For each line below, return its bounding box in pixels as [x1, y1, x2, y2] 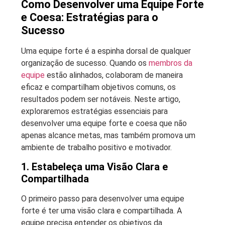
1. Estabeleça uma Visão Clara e [21, 160, 168, 173]
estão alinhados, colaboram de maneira [45, 70, 183, 80]
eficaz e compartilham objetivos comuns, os [21, 82, 176, 92]
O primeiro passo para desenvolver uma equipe [21, 193, 184, 203]
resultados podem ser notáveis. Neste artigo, [21, 94, 180, 104]
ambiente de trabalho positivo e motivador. [21, 142, 172, 152]
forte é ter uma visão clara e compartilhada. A [21, 205, 182, 215]
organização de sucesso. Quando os [21, 58, 149, 68]
